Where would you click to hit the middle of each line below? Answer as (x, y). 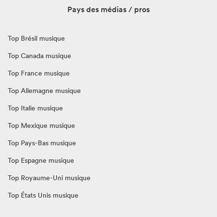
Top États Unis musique (43, 195)
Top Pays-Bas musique (42, 143)
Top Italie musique (35, 108)
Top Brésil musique (36, 38)
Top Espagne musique (41, 160)
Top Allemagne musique (44, 90)
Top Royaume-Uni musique (49, 178)
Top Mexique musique (41, 125)
